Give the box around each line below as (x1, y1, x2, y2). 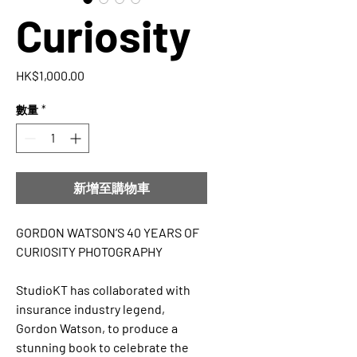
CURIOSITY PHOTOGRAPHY (16, 244, 163, 260)
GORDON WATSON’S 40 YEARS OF (16, 225, 199, 241)
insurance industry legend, (16, 301, 165, 317)
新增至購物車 (73, 180, 150, 196)
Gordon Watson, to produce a (16, 320, 178, 336)
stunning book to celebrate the (16, 339, 189, 355)
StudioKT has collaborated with (16, 282, 190, 298)
